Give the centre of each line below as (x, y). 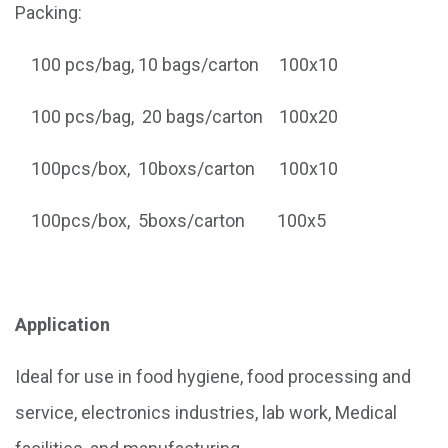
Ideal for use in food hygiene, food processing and (213, 376)
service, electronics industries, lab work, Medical (206, 412)
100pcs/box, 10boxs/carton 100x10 (176, 168)
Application (62, 324)
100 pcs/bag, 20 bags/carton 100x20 (176, 116)
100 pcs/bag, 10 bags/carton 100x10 (176, 64)
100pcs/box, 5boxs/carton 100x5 (170, 220)
